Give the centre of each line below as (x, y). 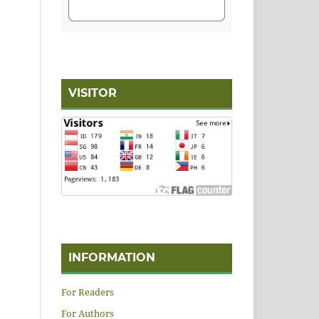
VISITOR (93, 93)
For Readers (88, 292)
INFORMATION (112, 258)
